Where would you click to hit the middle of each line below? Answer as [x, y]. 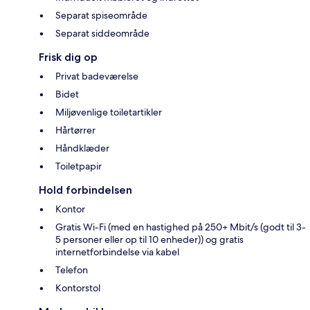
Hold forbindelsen [85, 190]
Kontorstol [78, 288]
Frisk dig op [68, 57]
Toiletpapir [79, 166]
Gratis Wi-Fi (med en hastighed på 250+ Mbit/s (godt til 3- [181, 227]
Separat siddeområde [102, 34]
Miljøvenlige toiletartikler [109, 112]
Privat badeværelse [97, 76]
